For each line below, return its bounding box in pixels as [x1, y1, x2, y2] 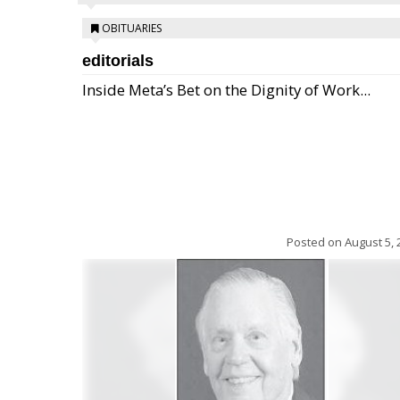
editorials [82, 52, 154, 70]
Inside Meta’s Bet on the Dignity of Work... [82, 79, 371, 100]
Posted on [287, 234, 345, 250]
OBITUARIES [102, 21, 162, 36]
